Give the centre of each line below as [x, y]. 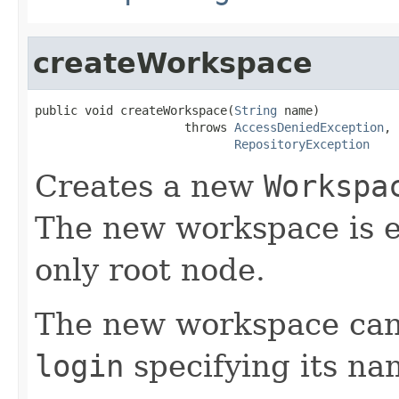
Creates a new [149, 186]
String [256, 110]
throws [134, 127]
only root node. [150, 269]
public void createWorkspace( [134, 110]
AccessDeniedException [309, 127]
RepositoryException [302, 144]
